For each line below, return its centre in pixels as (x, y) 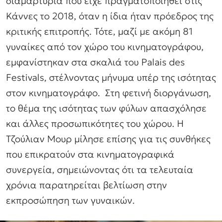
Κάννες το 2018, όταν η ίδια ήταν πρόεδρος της (110, 16)
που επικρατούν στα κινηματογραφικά (90, 154)
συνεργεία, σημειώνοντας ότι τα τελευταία (100, 170)
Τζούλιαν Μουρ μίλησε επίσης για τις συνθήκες (108, 139)
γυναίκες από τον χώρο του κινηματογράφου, (105, 47)
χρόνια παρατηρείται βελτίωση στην (86, 185)
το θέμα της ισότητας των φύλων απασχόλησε (106, 108)
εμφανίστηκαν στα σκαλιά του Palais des (95, 62)
